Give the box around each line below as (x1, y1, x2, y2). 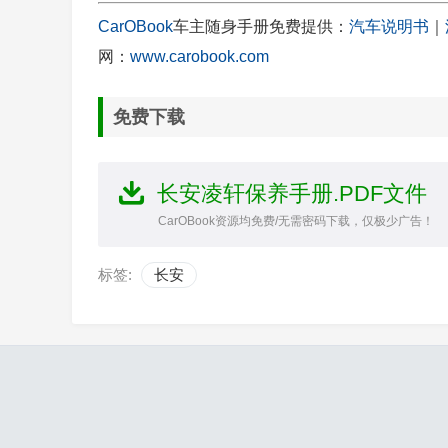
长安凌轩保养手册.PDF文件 (157, 180, 427, 206)
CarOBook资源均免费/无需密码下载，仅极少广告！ (158, 213, 434, 228)
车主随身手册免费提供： (173, 17, 349, 35)
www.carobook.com (130, 47, 269, 65)
